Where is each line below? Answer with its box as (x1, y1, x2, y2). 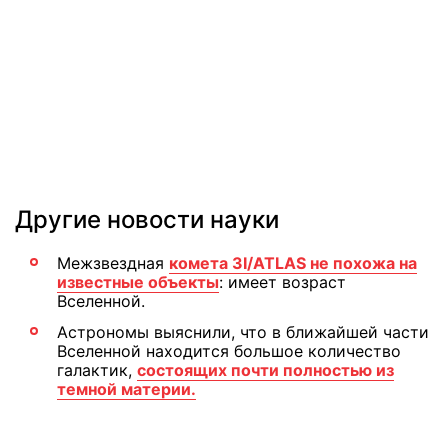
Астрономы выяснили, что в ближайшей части (57, 321, 429, 342)
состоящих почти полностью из (137, 359, 394, 380)
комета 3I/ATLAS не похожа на (169, 252, 417, 273)
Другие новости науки (15, 204, 279, 234)
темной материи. (57, 378, 196, 399)
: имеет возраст (219, 271, 346, 292)
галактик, (57, 359, 137, 380)
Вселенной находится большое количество (57, 340, 401, 361)
